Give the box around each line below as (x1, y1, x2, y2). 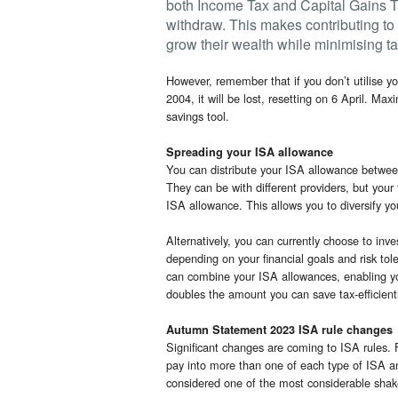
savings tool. (166, 107, 229, 125)
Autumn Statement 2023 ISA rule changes (166, 322, 393, 338)
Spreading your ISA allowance (166, 144, 333, 161)
